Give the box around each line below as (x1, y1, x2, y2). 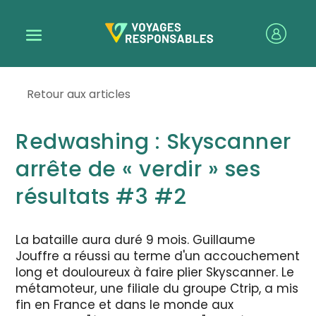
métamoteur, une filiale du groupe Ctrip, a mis (16, 279, 299, 297)
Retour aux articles (27, 85, 131, 102)
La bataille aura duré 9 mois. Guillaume (16, 231, 256, 248)
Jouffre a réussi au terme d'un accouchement (16, 247, 300, 265)
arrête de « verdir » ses (16, 154, 261, 184)
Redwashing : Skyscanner (16, 126, 291, 157)
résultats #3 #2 (16, 181, 187, 212)
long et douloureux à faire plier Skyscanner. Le (16, 263, 295, 281)
